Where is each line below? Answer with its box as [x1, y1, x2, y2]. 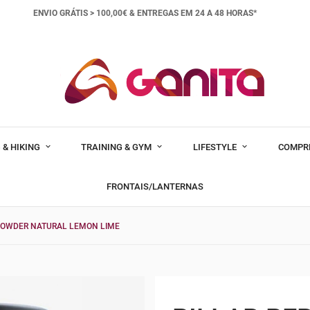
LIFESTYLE [193, 141, 239, 152]
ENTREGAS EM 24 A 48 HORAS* [136, 8, 257, 18]
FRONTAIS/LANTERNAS [107, 181, 203, 192]
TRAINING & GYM [81, 141, 154, 152]
